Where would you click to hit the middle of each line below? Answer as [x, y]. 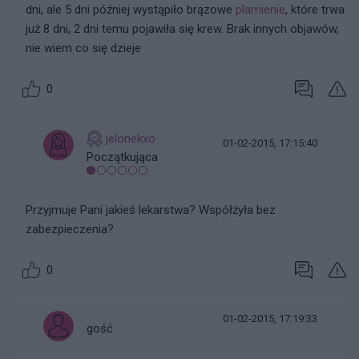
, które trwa [315, 10]
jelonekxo [131, 139]
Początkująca [122, 157]
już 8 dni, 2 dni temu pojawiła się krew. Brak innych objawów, [182, 29]
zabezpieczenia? [70, 229]
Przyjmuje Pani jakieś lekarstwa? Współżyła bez [151, 210]
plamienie [260, 10]
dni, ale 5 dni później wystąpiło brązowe [131, 10]
